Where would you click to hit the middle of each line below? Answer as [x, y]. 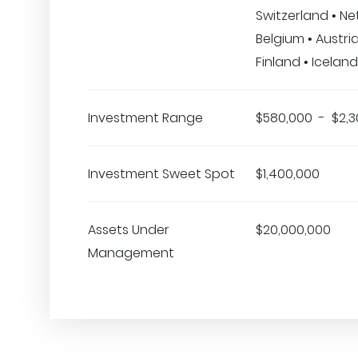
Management [131, 253]
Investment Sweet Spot [161, 174]
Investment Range [145, 118]
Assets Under [129, 230]
